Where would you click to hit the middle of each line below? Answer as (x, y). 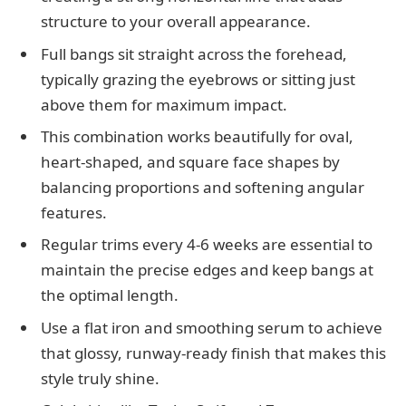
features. (74, 213)
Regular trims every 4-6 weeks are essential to (207, 245)
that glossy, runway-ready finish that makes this (213, 353)
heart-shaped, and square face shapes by (190, 162)
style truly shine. (100, 378)
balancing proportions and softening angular (203, 187)
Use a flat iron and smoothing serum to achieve (212, 327)
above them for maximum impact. (164, 104)
